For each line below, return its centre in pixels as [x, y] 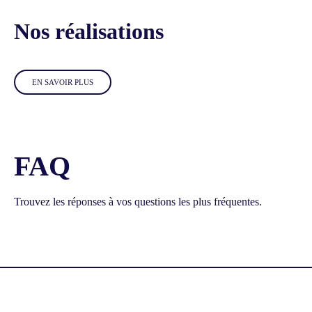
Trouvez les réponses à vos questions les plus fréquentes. [138, 202]
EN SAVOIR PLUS [63, 82]
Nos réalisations [89, 31]
